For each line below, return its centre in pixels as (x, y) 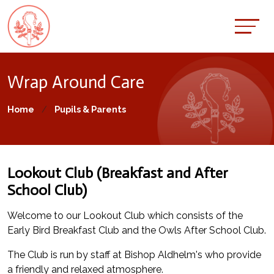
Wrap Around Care (76, 82)
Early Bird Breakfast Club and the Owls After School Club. (137, 230)
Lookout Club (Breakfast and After (117, 173)
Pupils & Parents (90, 109)
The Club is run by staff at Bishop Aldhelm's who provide (134, 255)
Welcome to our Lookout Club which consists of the (125, 216)
